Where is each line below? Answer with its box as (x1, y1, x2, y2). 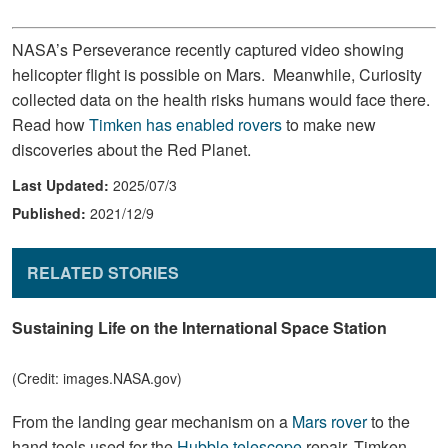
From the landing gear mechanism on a (12, 409, 292, 433)
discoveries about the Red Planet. (12, 137, 251, 161)
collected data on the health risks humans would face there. (12, 87, 430, 111)
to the (367, 409, 410, 433)
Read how (12, 112, 89, 136)
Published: (12, 202, 90, 223)
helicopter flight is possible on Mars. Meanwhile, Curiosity (12, 62, 422, 86)
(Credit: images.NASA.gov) (12, 368, 182, 389)
